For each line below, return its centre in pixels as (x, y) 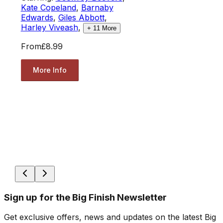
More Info (50, 70)
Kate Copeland (48, 7)
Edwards (37, 17)
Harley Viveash (49, 27)
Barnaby (97, 7)
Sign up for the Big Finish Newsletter (85, 197)
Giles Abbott (81, 17)
